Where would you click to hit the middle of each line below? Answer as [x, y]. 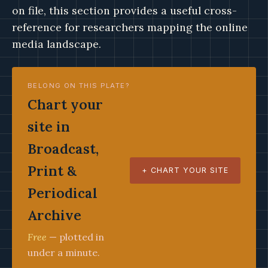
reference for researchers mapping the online [130, 27]
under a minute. [64, 252]
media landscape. [57, 44]
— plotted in [75, 237]
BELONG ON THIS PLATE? [78, 86]
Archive [54, 215]
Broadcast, [63, 149]
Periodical [63, 193]
